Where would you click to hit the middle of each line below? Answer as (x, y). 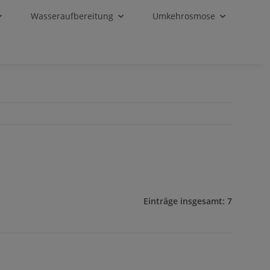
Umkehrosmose (184, 16)
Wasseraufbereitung (72, 16)
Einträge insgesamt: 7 (188, 201)
